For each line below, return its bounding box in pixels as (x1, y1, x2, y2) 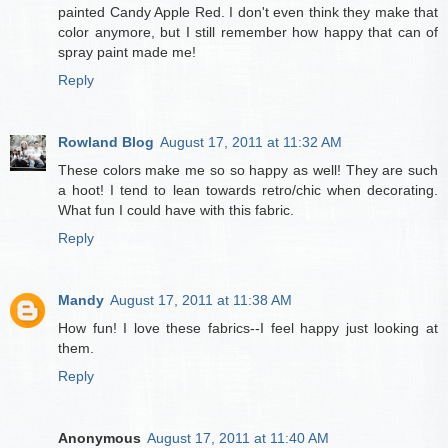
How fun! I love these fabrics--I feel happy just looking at (58, 320, 438, 337)
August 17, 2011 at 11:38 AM (110, 292, 292, 309)
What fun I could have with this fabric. (58, 202, 294, 219)
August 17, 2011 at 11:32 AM (160, 134, 342, 151)
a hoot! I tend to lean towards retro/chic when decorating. (58, 182, 438, 199)
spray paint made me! (58, 44, 196, 61)
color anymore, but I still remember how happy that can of (58, 24, 438, 41)
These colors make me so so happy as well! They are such (58, 162, 438, 179)
